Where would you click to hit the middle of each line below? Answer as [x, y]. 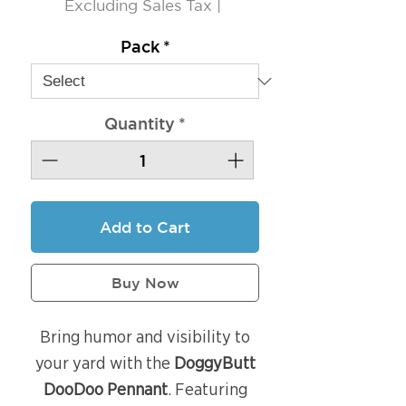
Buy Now [145, 283]
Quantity [140, 124]
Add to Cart [145, 227]
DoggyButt [214, 363]
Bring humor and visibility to [145, 337]
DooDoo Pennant [105, 390]
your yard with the [104, 363]
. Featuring [207, 390]
